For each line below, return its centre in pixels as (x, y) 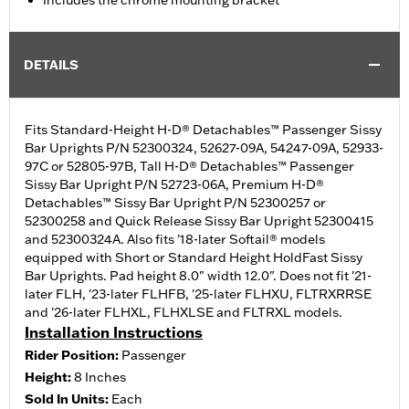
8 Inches (100, 378)
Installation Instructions (114, 333)
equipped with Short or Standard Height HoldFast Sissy (194, 258)
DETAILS (51, 65)
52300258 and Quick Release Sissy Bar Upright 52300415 (199, 221)
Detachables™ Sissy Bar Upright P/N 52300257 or (175, 203)
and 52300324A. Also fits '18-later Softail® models (175, 240)
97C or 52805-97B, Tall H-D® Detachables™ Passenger (189, 167)
